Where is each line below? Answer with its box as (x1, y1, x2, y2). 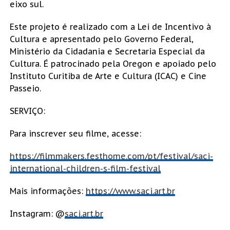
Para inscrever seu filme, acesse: (9, 128, 141, 139)
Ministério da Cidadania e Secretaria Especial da (9, 46, 205, 56)
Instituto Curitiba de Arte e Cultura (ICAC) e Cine (9, 70, 206, 81)
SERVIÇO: (9, 105, 45, 116)
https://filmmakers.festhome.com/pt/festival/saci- (9, 150, 213, 161)
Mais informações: (9, 185, 86, 196)
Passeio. (9, 83, 41, 93)
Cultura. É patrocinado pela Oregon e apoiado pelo (9, 58, 216, 69)
